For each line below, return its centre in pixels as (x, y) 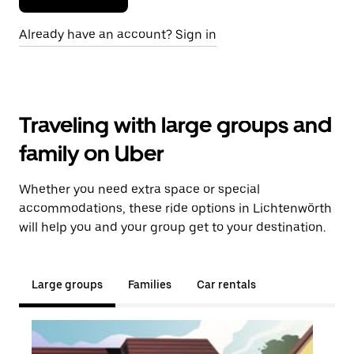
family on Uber (92, 153)
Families (150, 284)
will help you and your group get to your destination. (172, 227)
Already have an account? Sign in (118, 34)
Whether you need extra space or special (139, 189)
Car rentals (226, 284)
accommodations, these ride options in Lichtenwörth (175, 208)
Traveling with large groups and (175, 125)
